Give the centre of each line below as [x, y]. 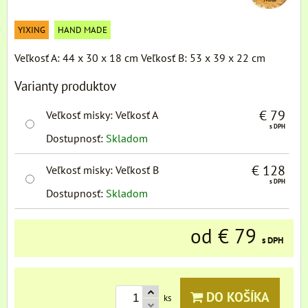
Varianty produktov [65, 85]
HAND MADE [82, 30]
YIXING [32, 30]
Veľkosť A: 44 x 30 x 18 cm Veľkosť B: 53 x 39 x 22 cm [140, 57]
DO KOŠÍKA [236, 296]
